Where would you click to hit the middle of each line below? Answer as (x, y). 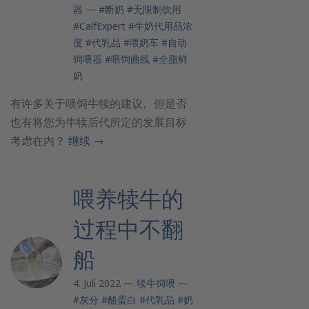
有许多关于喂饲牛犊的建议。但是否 (99, 103)
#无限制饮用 (154, 9)
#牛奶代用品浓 (160, 26)
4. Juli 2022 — (105, 283)
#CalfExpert (99, 26)
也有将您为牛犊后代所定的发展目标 (99, 122)
